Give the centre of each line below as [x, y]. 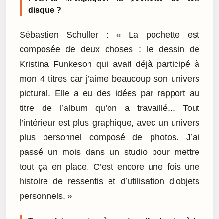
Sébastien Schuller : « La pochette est [109, 34]
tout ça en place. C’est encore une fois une [109, 166]
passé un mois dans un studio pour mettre [109, 152]
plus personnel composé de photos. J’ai [109, 137]
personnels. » [46, 196]
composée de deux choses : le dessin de [109, 49]
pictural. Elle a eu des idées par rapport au [109, 93]
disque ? [45, 10]
